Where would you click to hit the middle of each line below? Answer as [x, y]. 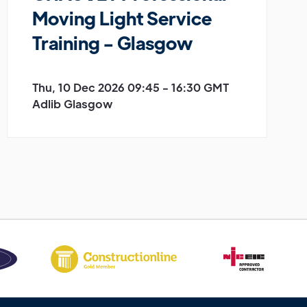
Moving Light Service [122, 17]
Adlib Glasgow [72, 103]
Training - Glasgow [112, 42]
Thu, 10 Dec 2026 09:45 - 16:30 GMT [131, 87]
